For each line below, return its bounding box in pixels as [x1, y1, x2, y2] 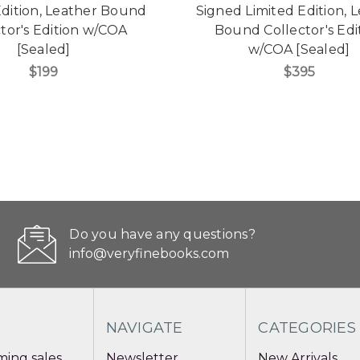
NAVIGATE [105, 319, 183, 337]
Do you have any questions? [69, 227, 256, 243]
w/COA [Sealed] [247, 42, 350, 58]
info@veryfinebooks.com [69, 246, 230, 262]
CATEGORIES [258, 319, 356, 337]
